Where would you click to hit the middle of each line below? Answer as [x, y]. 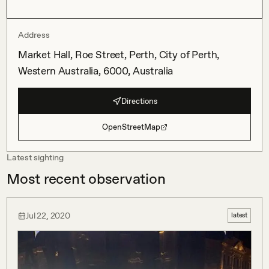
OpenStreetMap [131, 127]
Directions [139, 101]
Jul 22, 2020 [48, 215]
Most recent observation [86, 179]
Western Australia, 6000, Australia [96, 71]
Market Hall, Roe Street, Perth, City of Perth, [119, 55]
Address [34, 35]
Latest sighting [35, 157]
